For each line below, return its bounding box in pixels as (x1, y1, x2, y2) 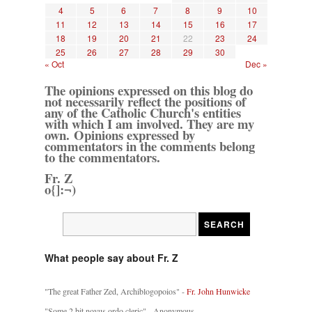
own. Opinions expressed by (45, 125, 195, 145)
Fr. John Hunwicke (187, 286, 250, 297)
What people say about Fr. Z (45, 251, 178, 265)
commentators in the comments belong (45, 136, 255, 156)
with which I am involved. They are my (45, 114, 254, 134)
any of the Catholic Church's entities (45, 103, 241, 123)
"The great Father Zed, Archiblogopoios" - (45, 286, 187, 297)
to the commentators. (45, 148, 160, 167)
